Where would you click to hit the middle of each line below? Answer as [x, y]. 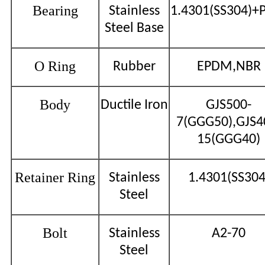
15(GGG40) [229, 139]
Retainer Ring [55, 177]
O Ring [55, 66]
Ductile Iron [134, 105]
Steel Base [134, 28]
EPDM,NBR [229, 67]
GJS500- [229, 105]
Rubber [134, 67]
